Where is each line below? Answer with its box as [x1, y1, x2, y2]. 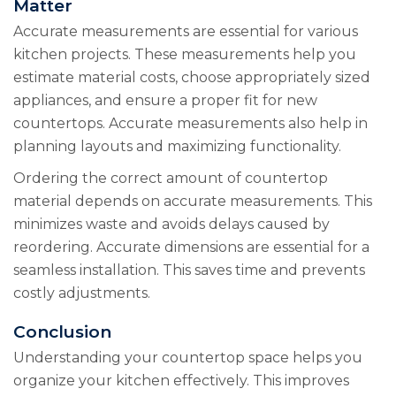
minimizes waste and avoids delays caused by [13, 215, 330, 232]
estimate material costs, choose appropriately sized [13, 68, 370, 86]
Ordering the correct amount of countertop [13, 169, 328, 187]
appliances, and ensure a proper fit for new [13, 91, 317, 109]
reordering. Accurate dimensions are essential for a [13, 238, 369, 255]
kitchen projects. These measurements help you [13, 45, 356, 63]
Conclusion [13, 321, 111, 342]
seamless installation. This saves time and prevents [13, 261, 365, 278]
